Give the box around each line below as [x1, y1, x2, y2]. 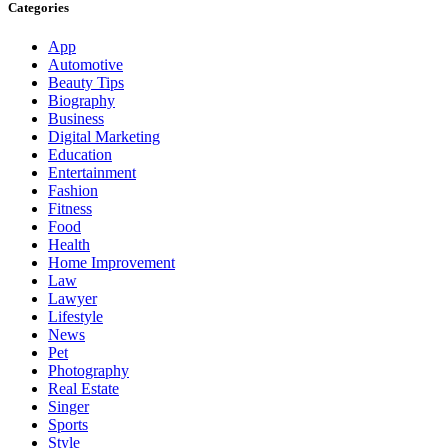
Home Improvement [48, 254, 175, 272]
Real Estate [48, 380, 119, 398]
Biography [48, 92, 115, 110]
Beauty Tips [48, 74, 124, 92]
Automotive [48, 56, 123, 74]
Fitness [48, 200, 92, 218]
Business [48, 110, 104, 128]
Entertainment [48, 164, 136, 182]
